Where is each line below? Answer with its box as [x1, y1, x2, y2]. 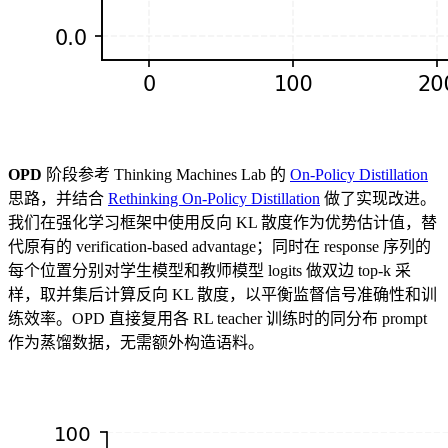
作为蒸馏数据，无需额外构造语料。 [8, 334, 264, 352]
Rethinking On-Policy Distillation [108, 190, 320, 208]
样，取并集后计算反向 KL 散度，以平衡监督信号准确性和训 [8, 286, 437, 304]
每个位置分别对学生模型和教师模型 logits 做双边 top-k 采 [8, 262, 411, 280]
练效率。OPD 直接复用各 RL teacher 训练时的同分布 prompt [8, 310, 427, 328]
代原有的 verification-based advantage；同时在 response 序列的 [8, 238, 431, 256]
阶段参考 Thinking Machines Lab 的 [42, 166, 290, 184]
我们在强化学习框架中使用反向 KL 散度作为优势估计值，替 [8, 214, 437, 232]
